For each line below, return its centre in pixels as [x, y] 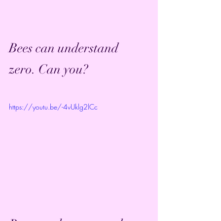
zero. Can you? [49, 70]
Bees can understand [65, 49]
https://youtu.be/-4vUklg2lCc [53, 107]
